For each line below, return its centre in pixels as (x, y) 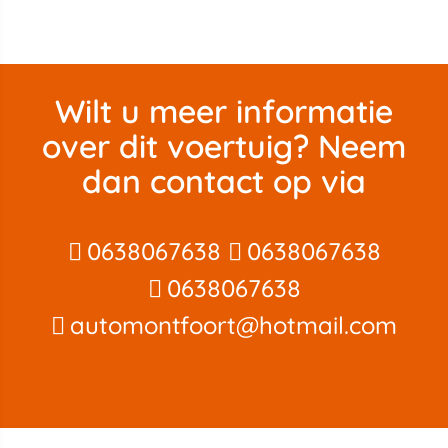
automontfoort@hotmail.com (233, 324)
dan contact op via (224, 180)
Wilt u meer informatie (224, 110)
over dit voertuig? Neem (224, 145)
